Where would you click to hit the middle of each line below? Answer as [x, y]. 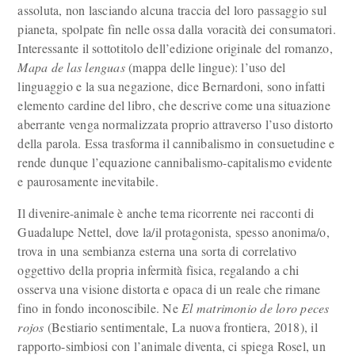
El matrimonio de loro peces [256, 308]
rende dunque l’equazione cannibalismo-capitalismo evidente [175, 162]
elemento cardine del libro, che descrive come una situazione [174, 105]
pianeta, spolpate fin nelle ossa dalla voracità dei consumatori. [177, 29]
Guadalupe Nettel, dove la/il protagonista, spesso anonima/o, [174, 232]
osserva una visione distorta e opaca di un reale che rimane [169, 289]
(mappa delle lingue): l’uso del [205, 67]
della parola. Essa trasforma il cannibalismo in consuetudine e [176, 143]
